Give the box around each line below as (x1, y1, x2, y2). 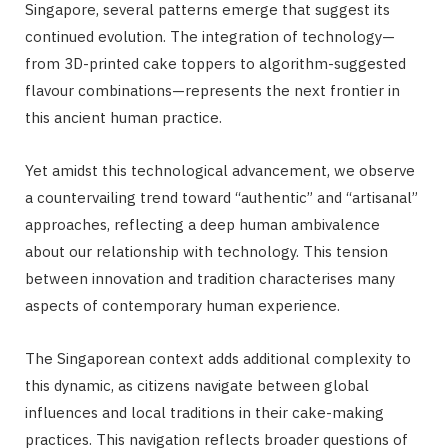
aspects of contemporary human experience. (25, 296, 340, 316)
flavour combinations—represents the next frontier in (25, 81, 400, 101)
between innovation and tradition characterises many (25, 269, 395, 289)
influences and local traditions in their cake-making (25, 403, 384, 423)
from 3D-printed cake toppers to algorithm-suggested (25, 54, 406, 74)
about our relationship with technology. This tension (25, 242, 388, 262)
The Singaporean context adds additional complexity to (25, 349, 411, 369)
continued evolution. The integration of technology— (25, 27, 395, 47)
